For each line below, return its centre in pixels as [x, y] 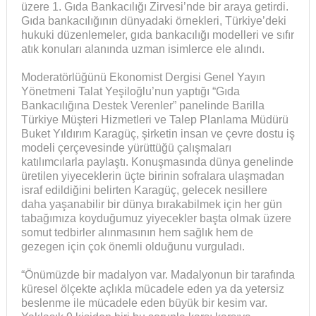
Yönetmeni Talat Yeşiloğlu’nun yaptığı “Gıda [130, 92]
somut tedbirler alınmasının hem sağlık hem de [137, 233]
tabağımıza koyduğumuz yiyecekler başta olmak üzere [156, 219]
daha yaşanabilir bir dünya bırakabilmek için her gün [151, 205]
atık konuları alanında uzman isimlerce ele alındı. [142, 49]
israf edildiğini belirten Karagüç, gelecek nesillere [144, 190]
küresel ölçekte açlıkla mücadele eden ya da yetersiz [152, 289]
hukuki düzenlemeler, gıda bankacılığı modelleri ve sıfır [157, 35]
